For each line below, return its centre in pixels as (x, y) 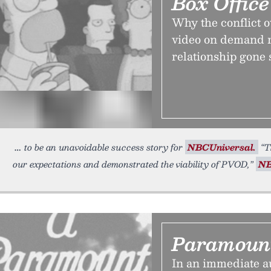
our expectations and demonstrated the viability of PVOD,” (134, 164)
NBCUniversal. (222, 147)
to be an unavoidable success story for (105, 147)
